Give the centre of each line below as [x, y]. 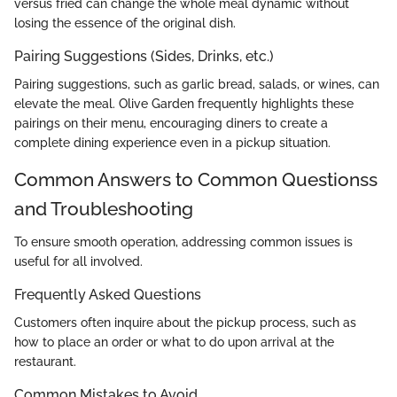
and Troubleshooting [104, 208]
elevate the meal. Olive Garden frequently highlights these [184, 103]
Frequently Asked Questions [108, 295]
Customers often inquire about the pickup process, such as [185, 323]
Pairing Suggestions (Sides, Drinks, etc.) [144, 56]
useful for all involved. [78, 262]
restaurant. [45, 362]
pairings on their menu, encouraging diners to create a [171, 123]
